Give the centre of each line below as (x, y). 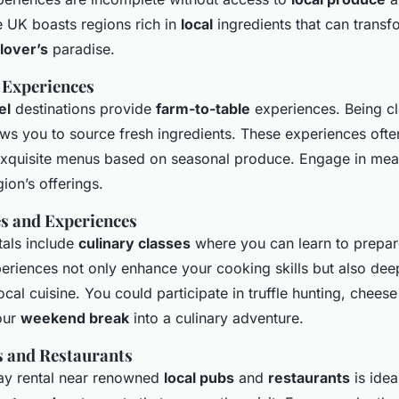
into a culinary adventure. (216, 318)
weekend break (75, 318)
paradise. (81, 49)
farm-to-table (203, 108)
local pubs (199, 377)
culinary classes (134, 243)
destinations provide (83, 108)
